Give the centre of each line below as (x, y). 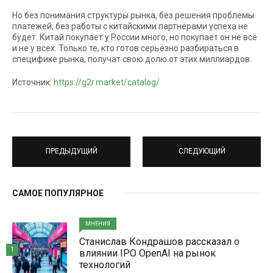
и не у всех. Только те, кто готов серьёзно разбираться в (126, 48)
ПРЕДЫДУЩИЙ (71, 151)
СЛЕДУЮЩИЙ (202, 151)
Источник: (33, 82)
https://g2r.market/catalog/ (107, 82)
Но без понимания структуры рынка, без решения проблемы (133, 15)
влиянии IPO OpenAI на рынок (147, 253)
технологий (105, 264)
